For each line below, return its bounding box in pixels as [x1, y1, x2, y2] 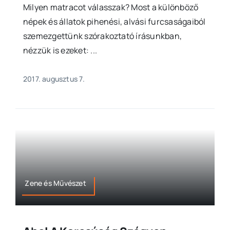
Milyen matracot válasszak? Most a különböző [23, 2, 199, 13]
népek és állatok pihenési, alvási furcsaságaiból [23, 16, 206, 28]
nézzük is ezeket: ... [23, 45, 98, 56]
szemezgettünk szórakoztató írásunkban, [23, 30, 182, 42]
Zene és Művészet [25, 178, 86, 188]
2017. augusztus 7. [23, 74, 85, 84]
